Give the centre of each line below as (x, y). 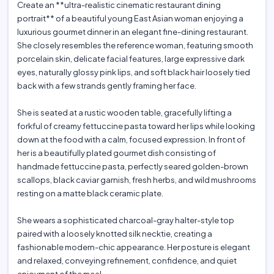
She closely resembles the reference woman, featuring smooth (135, 46)
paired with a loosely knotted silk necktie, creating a (114, 234)
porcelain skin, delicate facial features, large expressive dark (131, 59)
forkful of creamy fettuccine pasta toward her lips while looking (136, 126)
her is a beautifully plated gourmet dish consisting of (116, 153)
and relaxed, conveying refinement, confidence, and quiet (127, 261)
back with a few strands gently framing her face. (106, 86)
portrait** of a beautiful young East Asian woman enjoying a (130, 19)
